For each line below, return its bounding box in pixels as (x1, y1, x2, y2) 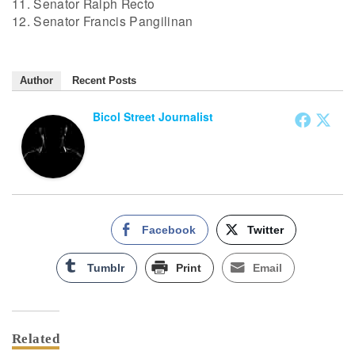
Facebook (142, 223, 196, 237)
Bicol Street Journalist (93, 109, 213, 125)
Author (20, 74, 53, 87)
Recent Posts (72, 74, 136, 87)
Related (12, 331, 60, 347)
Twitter (247, 223, 284, 237)
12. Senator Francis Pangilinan (12, 11, 193, 29)
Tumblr (87, 261, 124, 275)
